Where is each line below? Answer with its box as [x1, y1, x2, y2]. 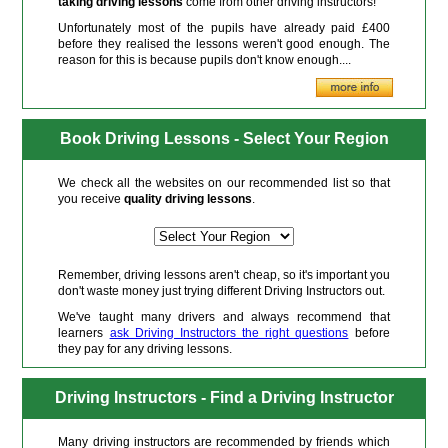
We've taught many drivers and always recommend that [58, 310, 390, 324]
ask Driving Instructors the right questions [109, 326, 349, 340]
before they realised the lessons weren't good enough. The [58, 37, 390, 51]
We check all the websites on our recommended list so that [58, 176, 390, 190]
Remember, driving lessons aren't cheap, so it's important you [58, 268, 390, 282]
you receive [58, 192, 125, 206]
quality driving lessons [124, 192, 253, 206]
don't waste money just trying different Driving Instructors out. [58, 284, 386, 298]
